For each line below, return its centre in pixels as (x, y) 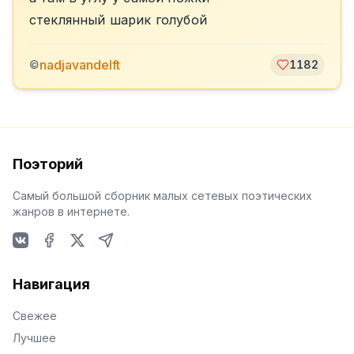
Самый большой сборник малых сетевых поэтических (162, 196)
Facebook (70, 257)
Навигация (51, 284)
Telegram (125, 257)
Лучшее (34, 338)
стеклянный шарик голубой (118, 20)
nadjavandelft (80, 65)
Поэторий (48, 164)
